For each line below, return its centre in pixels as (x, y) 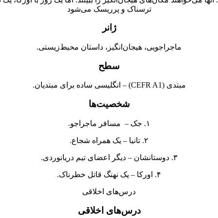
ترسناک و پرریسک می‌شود (109, 9)
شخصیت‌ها (109, 104)
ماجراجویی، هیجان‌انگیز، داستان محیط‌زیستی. (109, 47)
